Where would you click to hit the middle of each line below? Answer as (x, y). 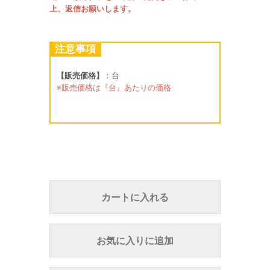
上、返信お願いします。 (93, 8)
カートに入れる (135, 197)
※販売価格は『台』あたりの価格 (114, 87)
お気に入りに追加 (135, 240)
